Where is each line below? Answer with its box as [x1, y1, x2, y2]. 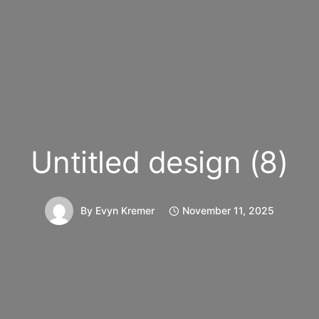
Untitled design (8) [31, 144, 288, 181]
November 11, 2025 [182, 204, 274, 217]
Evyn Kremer [95, 204, 155, 217]
